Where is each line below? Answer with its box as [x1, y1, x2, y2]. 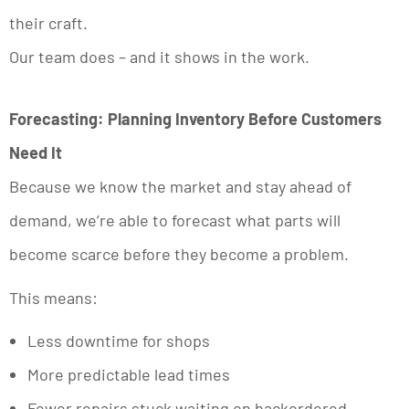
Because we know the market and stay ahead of [9, 175, 351, 196]
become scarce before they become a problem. [9, 243, 349, 264]
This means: [9, 287, 98, 308]
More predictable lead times [27, 364, 230, 385]
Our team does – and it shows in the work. [9, 46, 309, 67]
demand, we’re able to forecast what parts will [9, 209, 341, 230]
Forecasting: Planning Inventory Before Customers [9, 108, 382, 129]
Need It [9, 142, 62, 163]
